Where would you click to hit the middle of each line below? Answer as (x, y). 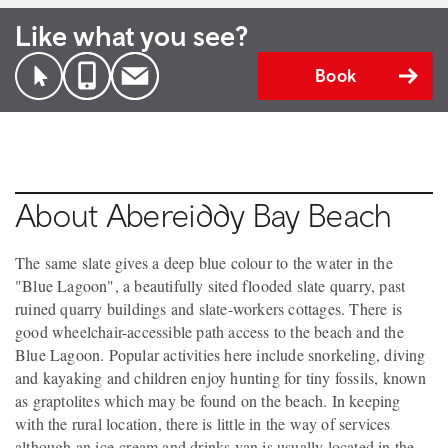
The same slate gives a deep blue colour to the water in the (204, 262)
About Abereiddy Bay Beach (204, 215)
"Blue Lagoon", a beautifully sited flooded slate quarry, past (210, 285)
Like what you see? (131, 35)
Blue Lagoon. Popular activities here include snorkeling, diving (220, 354)
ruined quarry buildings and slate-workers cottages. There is (209, 308)
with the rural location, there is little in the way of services (203, 423)
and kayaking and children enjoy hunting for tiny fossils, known (221, 377)
